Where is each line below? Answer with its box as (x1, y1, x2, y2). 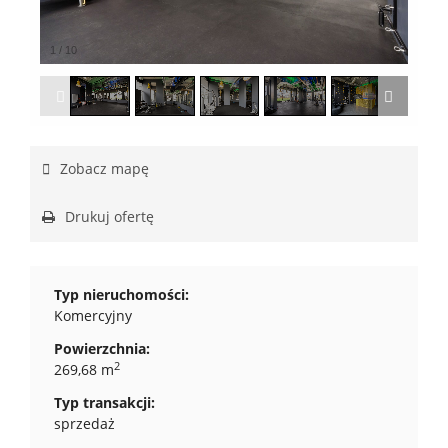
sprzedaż (54, 414, 115, 433)
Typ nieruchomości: (54, 285, 189, 304)
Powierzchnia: (54, 339, 150, 358)
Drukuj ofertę (61, 207, 154, 226)
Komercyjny (54, 306, 132, 325)
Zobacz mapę (56, 159, 149, 178)
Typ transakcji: (54, 393, 155, 412)
